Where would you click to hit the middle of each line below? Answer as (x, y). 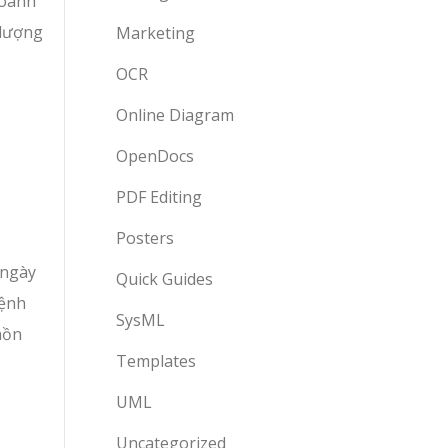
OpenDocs (155, 156)
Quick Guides (164, 279)
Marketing (155, 33)
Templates (156, 361)
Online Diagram (175, 115)
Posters (145, 238)
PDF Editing (159, 197)
